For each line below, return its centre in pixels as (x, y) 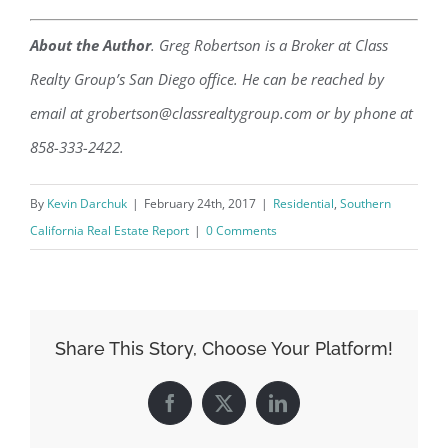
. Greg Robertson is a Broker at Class (269, 45)
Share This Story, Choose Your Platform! (224, 348)
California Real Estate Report (109, 231)
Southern (365, 204)
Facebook (203, 410)
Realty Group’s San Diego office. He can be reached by (207, 79)
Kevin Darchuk (87, 204)
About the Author (90, 45)
